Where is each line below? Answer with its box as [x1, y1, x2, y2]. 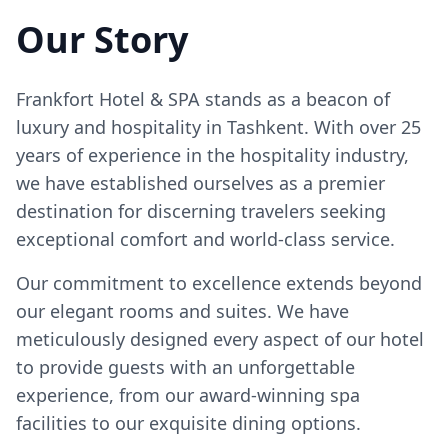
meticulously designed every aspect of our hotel [16, 327, 424, 351]
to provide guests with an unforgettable [16, 355, 355, 379]
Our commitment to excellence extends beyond [16, 271, 422, 295]
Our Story [16, 15, 188, 64]
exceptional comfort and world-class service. [16, 227, 395, 251]
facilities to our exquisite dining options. [16, 411, 361, 435]
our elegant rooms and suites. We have [16, 299, 349, 323]
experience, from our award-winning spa [16, 383, 360, 407]
